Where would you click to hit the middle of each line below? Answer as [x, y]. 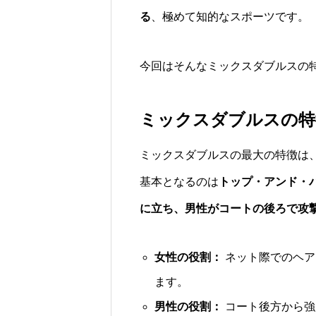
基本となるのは [179, 182]
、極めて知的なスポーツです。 [230, 17]
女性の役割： [188, 257]
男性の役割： [188, 306]
